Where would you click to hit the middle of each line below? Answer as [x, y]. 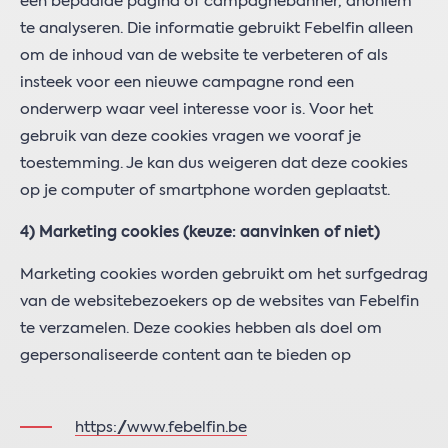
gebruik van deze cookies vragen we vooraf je [190, 136]
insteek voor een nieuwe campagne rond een [187, 82]
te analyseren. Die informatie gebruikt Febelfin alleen [216, 28]
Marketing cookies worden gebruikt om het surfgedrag [224, 274]
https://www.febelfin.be [161, 427]
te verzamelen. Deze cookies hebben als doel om [201, 328]
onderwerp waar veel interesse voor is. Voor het [196, 109]
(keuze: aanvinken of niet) [281, 232]
